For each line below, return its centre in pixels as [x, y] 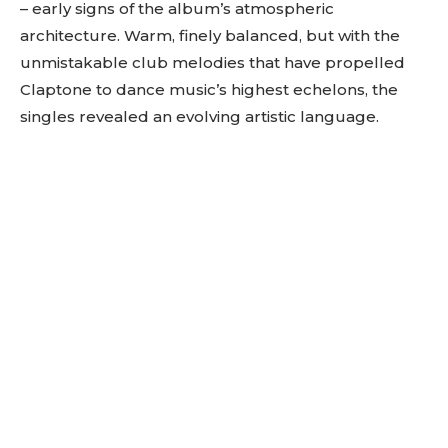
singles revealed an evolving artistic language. [199, 116]
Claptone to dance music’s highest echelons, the [209, 89]
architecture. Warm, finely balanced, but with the [210, 35]
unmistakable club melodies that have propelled [212, 62]
